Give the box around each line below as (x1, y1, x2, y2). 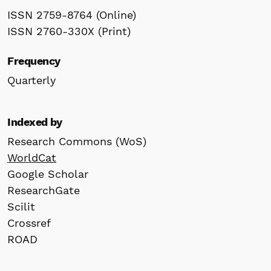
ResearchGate (7, 183, 80, 197)
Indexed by (7, 115, 62, 128)
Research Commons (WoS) (7, 134, 146, 148)
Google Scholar (7, 167, 88, 180)
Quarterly (7, 73, 56, 87)
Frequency (7, 54, 60, 67)
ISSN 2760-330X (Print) (7, 24, 131, 38)
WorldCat (7, 151, 56, 164)
